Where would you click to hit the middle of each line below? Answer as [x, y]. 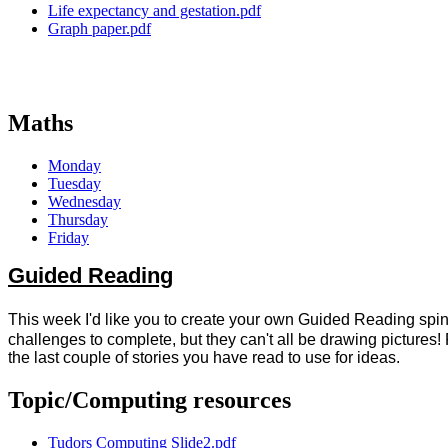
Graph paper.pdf [99, 28]
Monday [74, 165]
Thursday [78, 219]
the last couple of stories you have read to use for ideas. [206, 357]
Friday [68, 237]
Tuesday [74, 183]
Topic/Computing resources [149, 399]
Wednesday [84, 201]
